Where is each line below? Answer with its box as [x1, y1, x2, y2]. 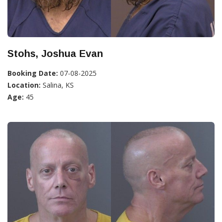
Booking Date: [7, 68, 58, 78]
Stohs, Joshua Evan [7, 48, 103, 59]
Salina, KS [41, 80, 74, 90]
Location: [7, 80, 41, 90]
